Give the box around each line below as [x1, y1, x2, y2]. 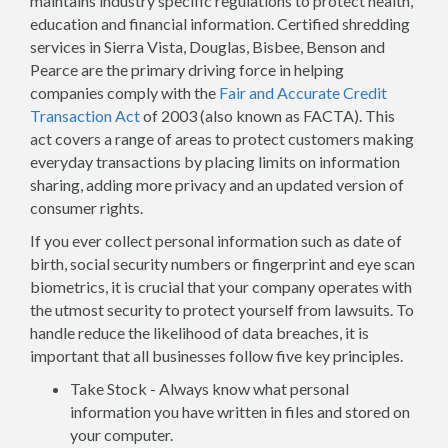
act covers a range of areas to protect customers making [30, 129, 414, 148]
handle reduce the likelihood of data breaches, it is [30, 323, 369, 342]
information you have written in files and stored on [70, 402, 410, 421]
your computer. [70, 425, 173, 444]
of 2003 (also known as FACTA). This [140, 106, 395, 125]
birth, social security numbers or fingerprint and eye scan [30, 254, 415, 273]
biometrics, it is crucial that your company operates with [30, 277, 412, 296]
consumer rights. [30, 198, 143, 217]
